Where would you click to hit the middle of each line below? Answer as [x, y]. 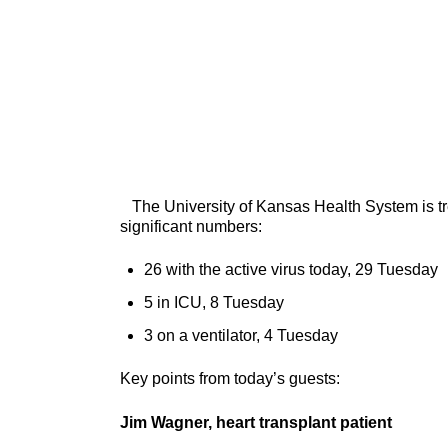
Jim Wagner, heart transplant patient [256, 422]
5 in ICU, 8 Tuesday [214, 302]
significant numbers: [191, 226]
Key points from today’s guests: [230, 378]
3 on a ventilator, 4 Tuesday [241, 335]
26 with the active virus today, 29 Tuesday [291, 269]
